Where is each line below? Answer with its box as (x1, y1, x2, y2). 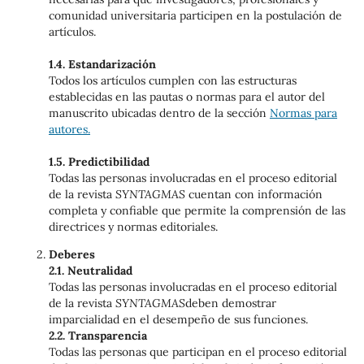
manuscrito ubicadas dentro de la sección (48, 106, 270, 121)
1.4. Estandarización (48, 57, 156, 72)
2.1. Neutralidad (48, 263, 132, 279)
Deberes (48, 247, 95, 262)
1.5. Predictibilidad (48, 154, 149, 170)
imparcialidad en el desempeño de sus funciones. (48, 312, 308, 327)
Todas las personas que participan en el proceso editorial (48, 344, 347, 360)
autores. (48, 122, 90, 137)
